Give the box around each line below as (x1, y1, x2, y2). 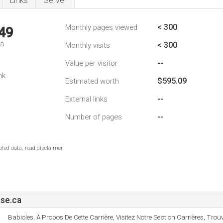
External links (65, 95, 108, 104)
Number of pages (65, 112, 122, 121)
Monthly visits (65, 41, 110, 50)
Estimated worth (65, 77, 119, 86)
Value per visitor (65, 59, 117, 68)
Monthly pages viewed (65, 23, 137, 32)
